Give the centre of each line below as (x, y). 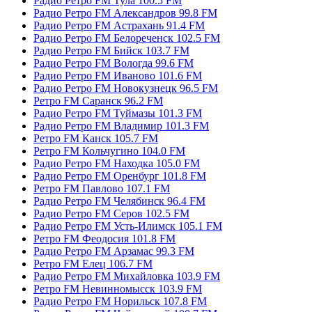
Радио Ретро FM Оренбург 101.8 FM (120, 175)
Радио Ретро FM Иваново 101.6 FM (118, 75)
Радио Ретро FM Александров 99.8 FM (125, 13)
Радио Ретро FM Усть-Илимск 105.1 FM (128, 226)
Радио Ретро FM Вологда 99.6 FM (114, 63)
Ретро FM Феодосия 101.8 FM (104, 238)
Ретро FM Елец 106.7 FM (93, 263)
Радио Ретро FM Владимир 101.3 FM (121, 125)
